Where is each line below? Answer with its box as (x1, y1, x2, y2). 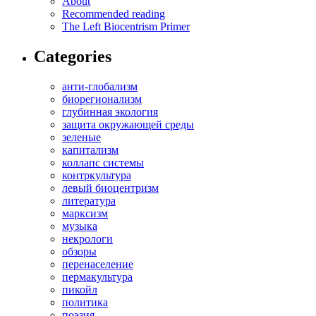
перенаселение (62, 258, 133, 271)
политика (62, 296, 108, 309)
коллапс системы (62, 157, 144, 169)
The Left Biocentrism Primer (62, 20, 190, 33)
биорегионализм (62, 93, 142, 106)
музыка (62, 220, 97, 233)
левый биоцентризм (62, 182, 159, 195)
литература (62, 195, 116, 207)
